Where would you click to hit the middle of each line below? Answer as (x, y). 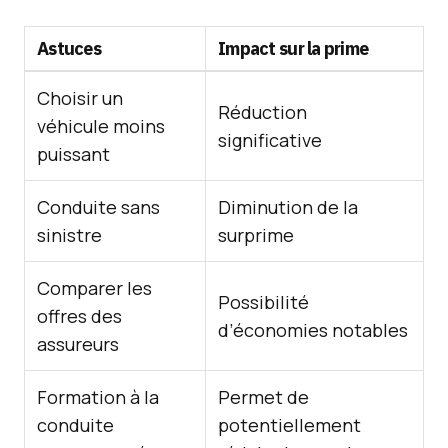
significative (270, 140)
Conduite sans (98, 207)
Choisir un (80, 98)
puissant (73, 154)
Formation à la (98, 397)
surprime (256, 235)
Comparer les (94, 288)
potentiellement (289, 425)
